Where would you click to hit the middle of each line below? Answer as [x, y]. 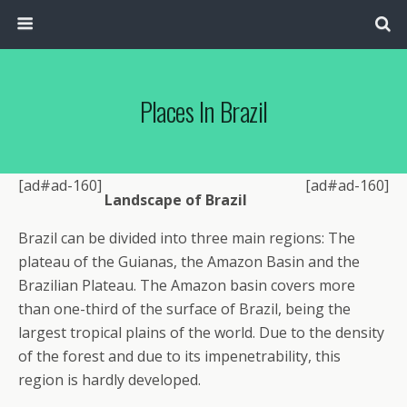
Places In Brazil [203, 111]
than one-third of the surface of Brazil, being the [184, 309]
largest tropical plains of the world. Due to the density [201, 333]
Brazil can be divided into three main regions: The [187, 238]
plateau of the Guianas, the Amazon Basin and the [189, 262]
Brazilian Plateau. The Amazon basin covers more [187, 285]
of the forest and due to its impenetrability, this [179, 356]
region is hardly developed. [109, 380]
